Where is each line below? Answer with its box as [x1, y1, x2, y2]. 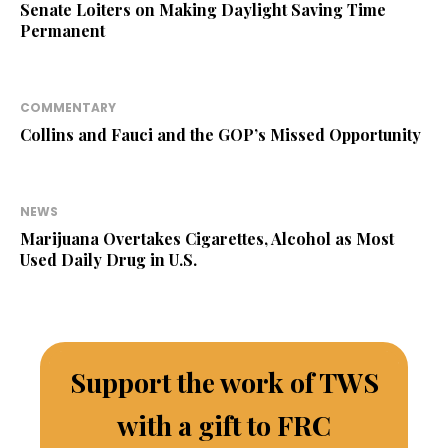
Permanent [20, 20, 105, 42]
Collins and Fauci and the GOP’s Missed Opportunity [20, 124, 421, 146]
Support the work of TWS [69, 364, 379, 401]
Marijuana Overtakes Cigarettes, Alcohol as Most [20, 228, 394, 250]
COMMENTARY [20, 99, 116, 117]
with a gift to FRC [117, 407, 331, 444]
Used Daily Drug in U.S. [20, 249, 197, 271]
